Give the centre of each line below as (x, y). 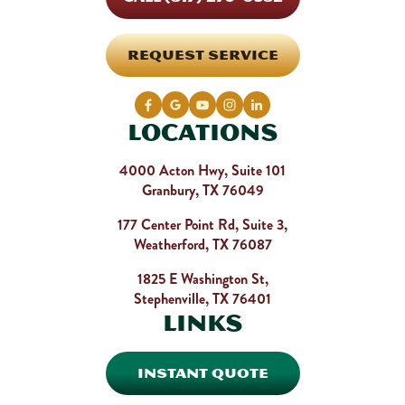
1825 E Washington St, (202, 279)
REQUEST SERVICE (202, 55)
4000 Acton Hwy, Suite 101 (202, 171)
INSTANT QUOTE (202, 373)
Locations (202, 132)
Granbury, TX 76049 (202, 191)
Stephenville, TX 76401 (202, 299)
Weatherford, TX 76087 (202, 245)
